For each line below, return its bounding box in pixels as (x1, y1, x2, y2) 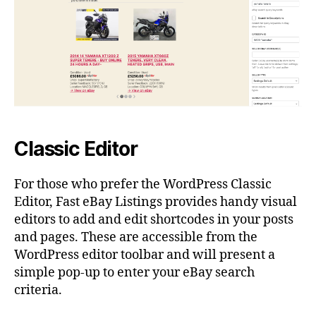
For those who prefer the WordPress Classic (14, 176, 272, 193)
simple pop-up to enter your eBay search (14, 264, 255, 281)
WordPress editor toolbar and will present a (14, 246, 275, 263)
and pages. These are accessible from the (14, 229, 257, 245)
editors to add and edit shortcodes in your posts (14, 211, 293, 228)
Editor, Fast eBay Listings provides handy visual (14, 193, 297, 210)
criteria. (14, 281, 62, 298)
